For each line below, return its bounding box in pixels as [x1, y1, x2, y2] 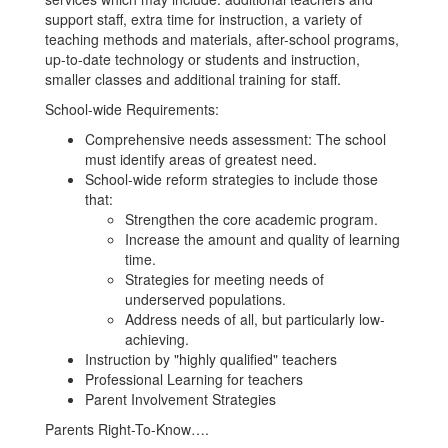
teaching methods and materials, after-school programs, [45, 29, 399, 49]
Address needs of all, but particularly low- [125, 309, 385, 329]
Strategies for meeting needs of [125, 269, 324, 289]
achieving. [125, 329, 189, 349]
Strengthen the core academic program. [125, 209, 378, 229]
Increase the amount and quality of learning [125, 229, 400, 249]
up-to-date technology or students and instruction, [45, 49, 360, 69]
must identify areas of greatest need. [85, 149, 317, 169]
